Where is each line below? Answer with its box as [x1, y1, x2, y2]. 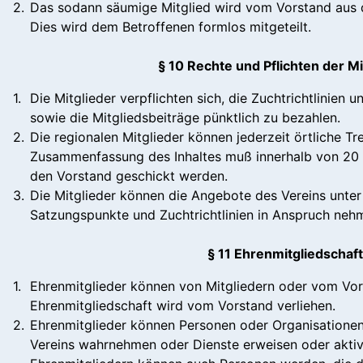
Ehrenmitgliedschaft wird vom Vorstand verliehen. [30, 297, 335, 314]
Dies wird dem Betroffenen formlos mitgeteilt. [30, 18, 311, 35]
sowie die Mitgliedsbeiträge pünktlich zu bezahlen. [30, 109, 340, 126]
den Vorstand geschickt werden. [30, 167, 228, 184]
